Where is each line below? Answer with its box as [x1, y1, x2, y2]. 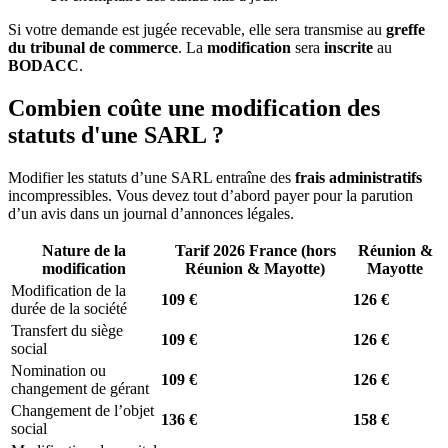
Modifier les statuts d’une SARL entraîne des [8, 168, 295, 186]
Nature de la [42, 241, 126, 259]
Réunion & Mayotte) [185, 259, 325, 277]
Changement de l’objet [11, 401, 154, 419]
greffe [386, 20, 425, 38]
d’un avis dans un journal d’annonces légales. [8, 204, 294, 222]
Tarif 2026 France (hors [174, 241, 336, 259]
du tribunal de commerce [8, 38, 178, 56]
